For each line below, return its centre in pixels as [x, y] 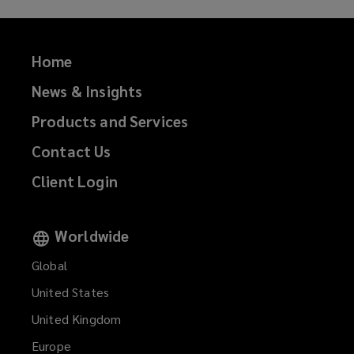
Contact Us [72, 151]
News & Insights [87, 91]
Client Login [75, 181]
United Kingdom [77, 318]
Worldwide [92, 236]
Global [49, 265]
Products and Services [110, 121]
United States [70, 292]
